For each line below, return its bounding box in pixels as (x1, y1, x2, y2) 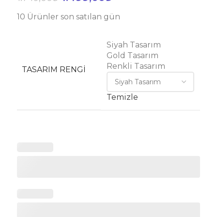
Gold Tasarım (107, 51, 158, 60)
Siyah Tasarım (107, 40, 161, 49)
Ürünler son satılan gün (27, 12, 120, 21)
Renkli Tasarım (107, 62, 165, 71)
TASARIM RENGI (22, 65, 86, 74)
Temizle (107, 93, 138, 102)
